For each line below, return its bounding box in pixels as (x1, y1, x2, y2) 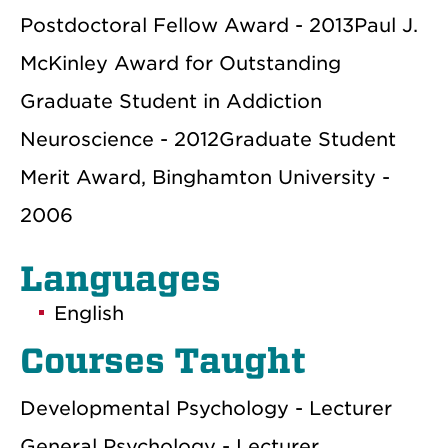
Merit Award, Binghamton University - (20, 165, 390, 189)
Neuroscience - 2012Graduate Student (20, 127, 396, 151)
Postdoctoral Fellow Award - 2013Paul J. (20, 13, 418, 37)
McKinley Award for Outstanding (20, 51, 341, 75)
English (54, 301, 124, 325)
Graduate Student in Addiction (20, 89, 322, 113)
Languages (20, 258, 221, 299)
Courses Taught (20, 340, 306, 381)
